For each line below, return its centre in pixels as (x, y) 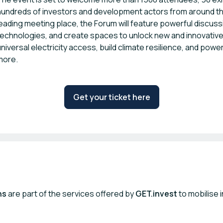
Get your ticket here (111, 97)
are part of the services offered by (71, 194)
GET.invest (156, 194)
